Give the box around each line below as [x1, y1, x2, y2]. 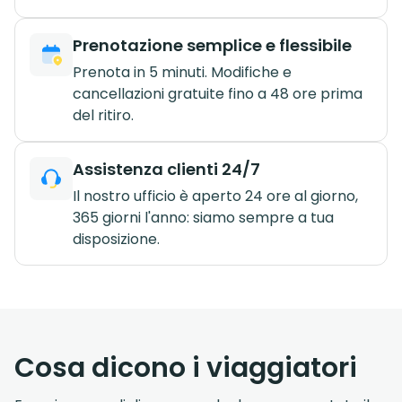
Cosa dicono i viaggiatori [14, 348, 357, 387]
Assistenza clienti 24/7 [73, 157, 260, 180]
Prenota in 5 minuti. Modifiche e [73, 61, 292, 83]
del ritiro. [73, 104, 134, 126]
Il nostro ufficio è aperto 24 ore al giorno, [73, 185, 358, 206]
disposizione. [73, 228, 160, 249]
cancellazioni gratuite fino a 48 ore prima [73, 83, 363, 104]
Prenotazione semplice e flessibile [73, 33, 352, 57]
